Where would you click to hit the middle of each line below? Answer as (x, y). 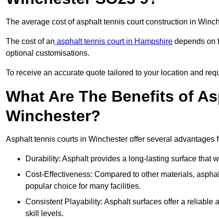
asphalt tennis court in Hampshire (114, 42)
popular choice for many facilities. (83, 186)
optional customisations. (48, 53)
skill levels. (44, 214)
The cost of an (30, 42)
